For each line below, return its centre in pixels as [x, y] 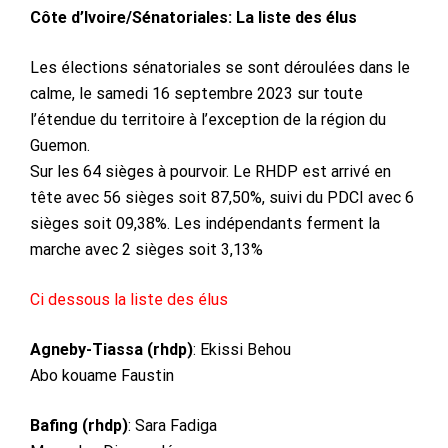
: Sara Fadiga [172, 425]
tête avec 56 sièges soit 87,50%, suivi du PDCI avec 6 [222, 197]
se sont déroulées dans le [315, 67]
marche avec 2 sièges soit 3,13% [146, 249]
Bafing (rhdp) [79, 425]
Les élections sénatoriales [125, 67]
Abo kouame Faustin [102, 375]
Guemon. [60, 145]
